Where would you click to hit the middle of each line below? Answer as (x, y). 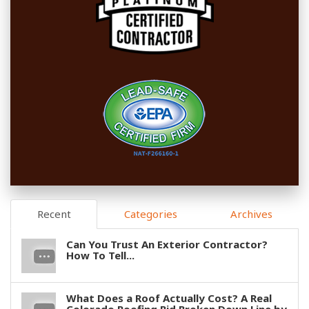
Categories (150, 214)
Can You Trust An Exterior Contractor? (167, 245)
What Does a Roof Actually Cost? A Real (169, 298)
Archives (251, 214)
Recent (54, 214)
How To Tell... (100, 256)
